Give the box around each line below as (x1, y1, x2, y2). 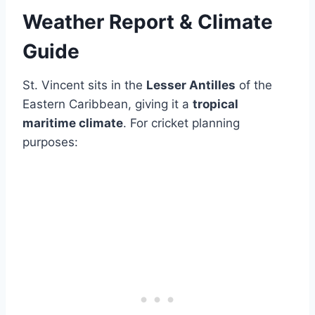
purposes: (22, 134, 78, 149)
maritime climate (22, 115, 123, 130)
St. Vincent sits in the (22, 77, 146, 92)
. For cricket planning (123, 115, 240, 130)
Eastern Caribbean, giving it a (22, 96, 193, 111)
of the (236, 77, 272, 92)
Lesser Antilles (146, 77, 236, 92)
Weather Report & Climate (22, 9, 273, 34)
